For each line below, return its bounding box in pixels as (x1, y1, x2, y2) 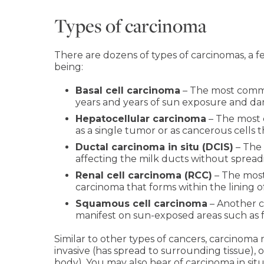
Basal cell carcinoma (75, 85, 180, 96)
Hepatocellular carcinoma (75, 113, 206, 124)
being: (54, 61, 83, 72)
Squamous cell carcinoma (75, 198, 207, 209)
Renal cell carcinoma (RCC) (75, 170, 212, 181)
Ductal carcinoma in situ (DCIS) (75, 141, 233, 153)
